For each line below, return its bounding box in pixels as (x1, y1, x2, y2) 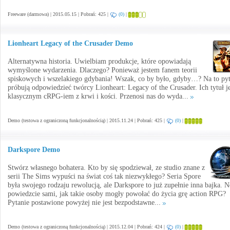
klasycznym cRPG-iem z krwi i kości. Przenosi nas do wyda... (8, 92, 190, 100)
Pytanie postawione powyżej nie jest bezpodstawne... (8, 199, 163, 206)
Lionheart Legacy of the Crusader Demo (8, 40, 133, 47)
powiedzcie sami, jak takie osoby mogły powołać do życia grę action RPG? (8, 190, 226, 198)
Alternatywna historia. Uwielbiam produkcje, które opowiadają (8, 57, 191, 65)
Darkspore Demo (8, 146, 60, 154)
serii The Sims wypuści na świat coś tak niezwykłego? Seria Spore (8, 172, 201, 180)
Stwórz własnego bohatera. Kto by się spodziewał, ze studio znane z (8, 164, 205, 171)
